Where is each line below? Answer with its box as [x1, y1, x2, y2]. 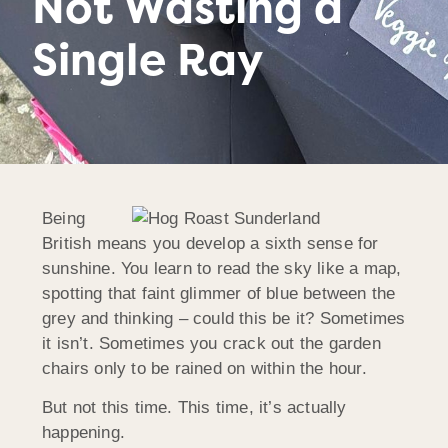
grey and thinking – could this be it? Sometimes [42, 308, 406, 328]
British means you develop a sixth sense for [42, 233, 379, 253]
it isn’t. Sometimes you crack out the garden [42, 333, 381, 353]
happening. [42, 423, 125, 443]
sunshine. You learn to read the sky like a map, [42, 258, 402, 278]
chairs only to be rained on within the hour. [42, 358, 367, 378]
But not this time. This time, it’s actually [42, 398, 347, 418]
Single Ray [32, 31, 264, 89]
